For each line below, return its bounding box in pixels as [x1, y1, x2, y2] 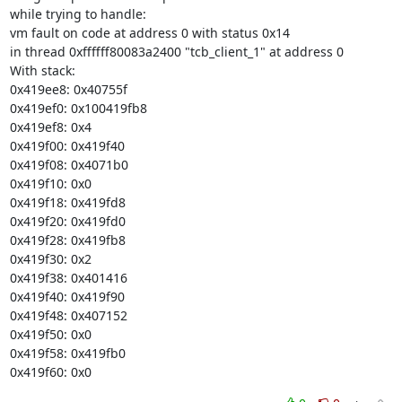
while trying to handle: [9, 5, 146, 22]
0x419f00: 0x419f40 [9, 137, 125, 154]
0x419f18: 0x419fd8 [9, 194, 126, 211]
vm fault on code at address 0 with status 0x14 [9, 24, 290, 41]
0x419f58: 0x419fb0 [9, 345, 126, 362]
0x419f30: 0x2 [9, 250, 92, 267]
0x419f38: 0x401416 [9, 269, 127, 286]
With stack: [9, 62, 75, 79]
